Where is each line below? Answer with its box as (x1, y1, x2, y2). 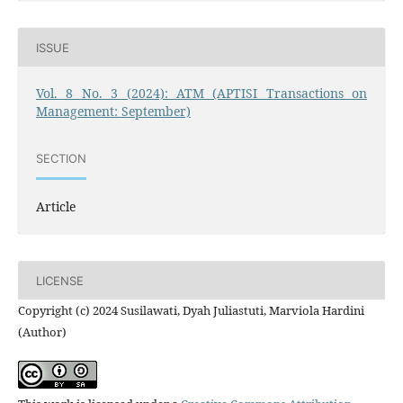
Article (35, 198, 76, 216)
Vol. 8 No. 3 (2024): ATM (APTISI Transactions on (35, 85, 368, 103)
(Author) (17, 324, 67, 341)
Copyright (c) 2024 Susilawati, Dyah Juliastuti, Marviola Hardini (17, 302, 364, 319)
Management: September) (35, 103, 191, 121)
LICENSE (35, 273, 84, 288)
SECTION (35, 150, 86, 166)
